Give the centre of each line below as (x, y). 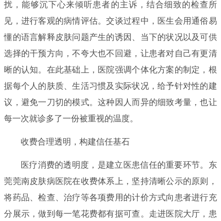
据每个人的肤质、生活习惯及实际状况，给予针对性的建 (110, 86)
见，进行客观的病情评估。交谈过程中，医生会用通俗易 (110, 21)
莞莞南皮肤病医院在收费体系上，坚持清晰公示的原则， (110, 181)
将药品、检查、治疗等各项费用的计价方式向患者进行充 (110, 197)
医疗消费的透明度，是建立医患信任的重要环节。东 (119, 165)
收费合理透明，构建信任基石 (75, 142)
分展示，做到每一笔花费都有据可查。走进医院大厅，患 (110, 214)
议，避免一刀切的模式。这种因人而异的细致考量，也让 (110, 102)
